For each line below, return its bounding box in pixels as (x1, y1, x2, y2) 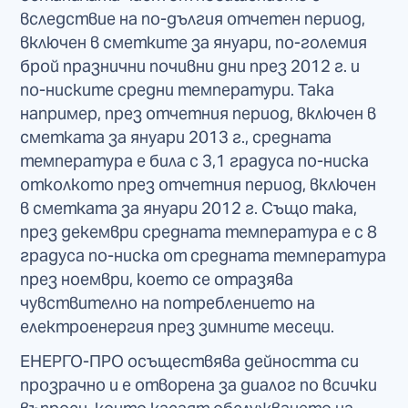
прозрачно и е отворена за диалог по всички (20, 374, 378, 396)
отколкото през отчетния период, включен (20, 174, 377, 196)
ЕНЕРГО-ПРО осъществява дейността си (20, 351, 360, 372)
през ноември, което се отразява (20, 269, 294, 291)
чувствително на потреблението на (20, 292, 316, 314)
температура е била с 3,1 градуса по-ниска (20, 150, 370, 172)
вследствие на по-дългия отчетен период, (20, 8, 366, 30)
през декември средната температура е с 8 (20, 221, 378, 243)
